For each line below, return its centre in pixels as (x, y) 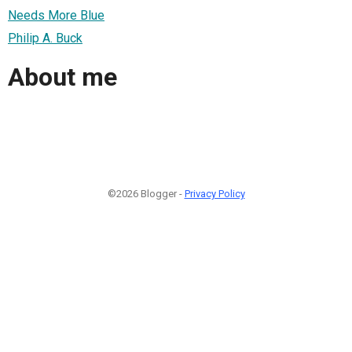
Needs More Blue (56, 15)
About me (62, 77)
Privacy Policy (214, 193)
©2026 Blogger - (146, 193)
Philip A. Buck (45, 38)
